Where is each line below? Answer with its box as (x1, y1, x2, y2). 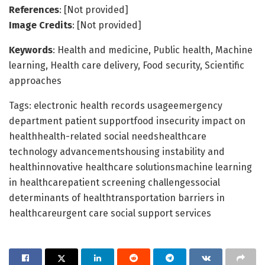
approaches (9, 75, 62, 86)
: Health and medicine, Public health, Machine (53, 44, 253, 56)
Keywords (9, 44, 53, 56)
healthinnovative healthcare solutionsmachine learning (9, 161, 252, 173)
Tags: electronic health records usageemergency (9, 99, 222, 111)
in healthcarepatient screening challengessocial (9, 176, 220, 188)
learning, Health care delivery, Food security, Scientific (9, 59, 244, 71)
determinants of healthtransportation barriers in (9, 192, 225, 203)
